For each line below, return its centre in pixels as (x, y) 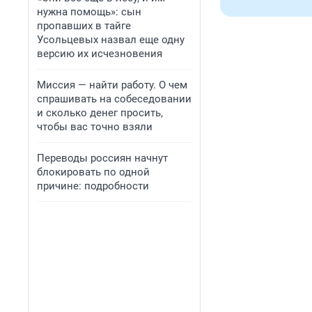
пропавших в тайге (84, 26)
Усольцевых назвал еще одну (111, 40)
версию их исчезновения (100, 54)
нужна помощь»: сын (89, 12)
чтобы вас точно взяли (95, 127)
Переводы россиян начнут (102, 158)
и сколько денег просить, (100, 113)
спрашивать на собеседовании (114, 99)
